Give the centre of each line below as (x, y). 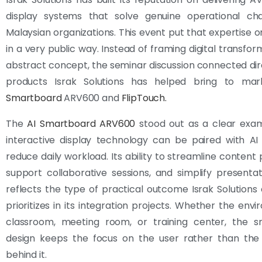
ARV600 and (92, 98)
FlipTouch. (144, 98)
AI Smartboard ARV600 (81, 123)
